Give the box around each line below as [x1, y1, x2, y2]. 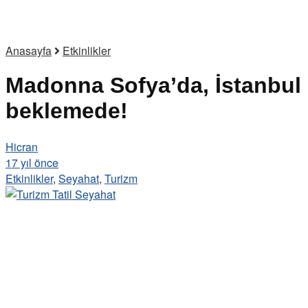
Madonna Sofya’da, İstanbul [5, 73, 301, 98]
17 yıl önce [5, 154, 58, 170]
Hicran [5, 138, 38, 155]
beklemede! [5, 98, 128, 124]
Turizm [104, 170, 137, 186]
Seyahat [58, 170, 99, 186]
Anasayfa [5, 43, 52, 58]
